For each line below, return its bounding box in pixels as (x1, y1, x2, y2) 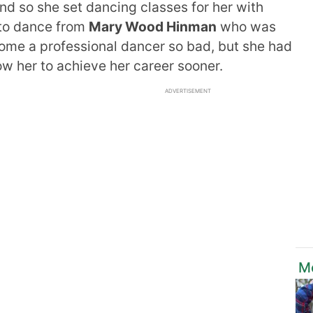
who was (217, 18, 276, 35)
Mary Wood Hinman (89, 18, 217, 35)
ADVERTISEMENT (165, 87, 211, 94)
